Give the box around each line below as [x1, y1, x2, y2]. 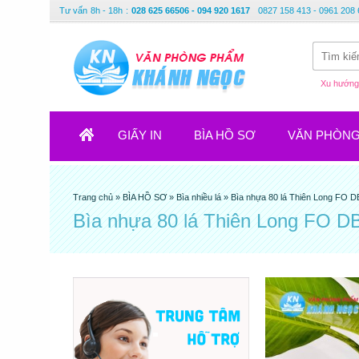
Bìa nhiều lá [176, 192, 221, 202]
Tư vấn [59, 6, 87, 15]
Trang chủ [73, 192, 115, 202]
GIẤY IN [118, 128, 162, 142]
